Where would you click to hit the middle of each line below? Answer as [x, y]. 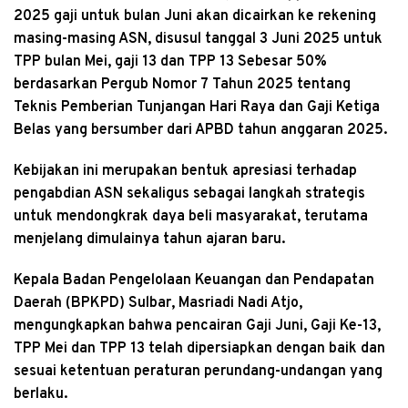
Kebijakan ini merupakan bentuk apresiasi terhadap [185, 172]
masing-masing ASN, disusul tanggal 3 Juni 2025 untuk [198, 40]
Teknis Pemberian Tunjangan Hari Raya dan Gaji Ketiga [197, 108]
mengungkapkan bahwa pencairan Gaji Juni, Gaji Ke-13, [197, 326]
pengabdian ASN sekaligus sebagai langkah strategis [189, 194]
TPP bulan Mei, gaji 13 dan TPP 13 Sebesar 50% [170, 62]
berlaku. [41, 395]
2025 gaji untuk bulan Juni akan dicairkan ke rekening [195, 17]
